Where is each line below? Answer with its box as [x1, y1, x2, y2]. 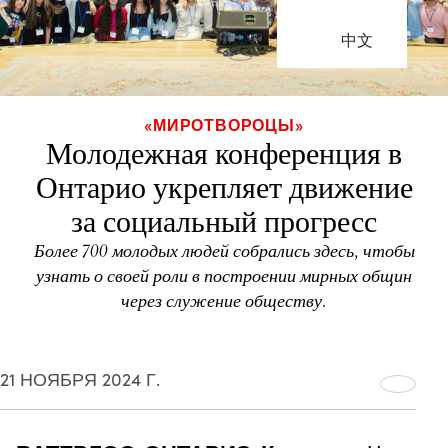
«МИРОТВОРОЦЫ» [144, 113, 304, 135]
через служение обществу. [121, 290, 327, 312]
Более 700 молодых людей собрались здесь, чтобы [33, 240, 415, 262]
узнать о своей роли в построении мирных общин [36, 265, 412, 287]
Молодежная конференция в [46, 136, 402, 172]
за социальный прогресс [71, 204, 377, 240]
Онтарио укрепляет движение [35, 170, 413, 206]
